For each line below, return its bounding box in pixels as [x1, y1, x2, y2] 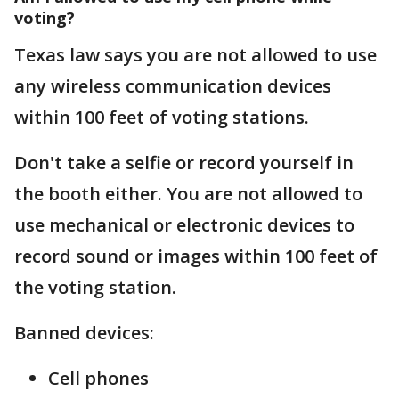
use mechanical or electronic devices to [14, 213, 354, 237]
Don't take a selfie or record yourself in [14, 151, 354, 175]
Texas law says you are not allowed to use [14, 43, 377, 67]
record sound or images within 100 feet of [14, 244, 378, 268]
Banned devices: [14, 321, 154, 345]
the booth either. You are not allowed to [14, 182, 362, 206]
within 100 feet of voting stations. [14, 105, 313, 129]
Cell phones [48, 366, 149, 390]
